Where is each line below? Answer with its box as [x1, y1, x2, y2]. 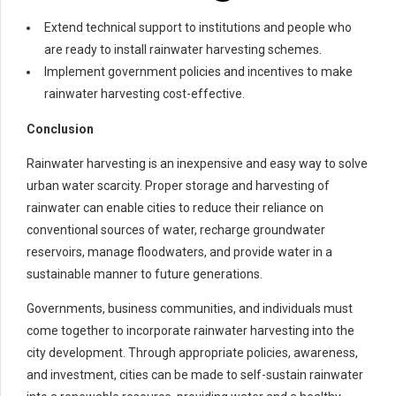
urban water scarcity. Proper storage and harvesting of [27, 179, 330, 194]
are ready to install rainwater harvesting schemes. [44, 42, 322, 57]
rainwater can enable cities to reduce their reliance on [27, 201, 324, 216]
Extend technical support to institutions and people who [44, 20, 352, 35]
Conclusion [27, 122, 94, 137]
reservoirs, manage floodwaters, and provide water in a [27, 245, 332, 260]
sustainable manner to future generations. [27, 267, 263, 282]
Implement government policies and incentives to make [44, 65, 353, 80]
